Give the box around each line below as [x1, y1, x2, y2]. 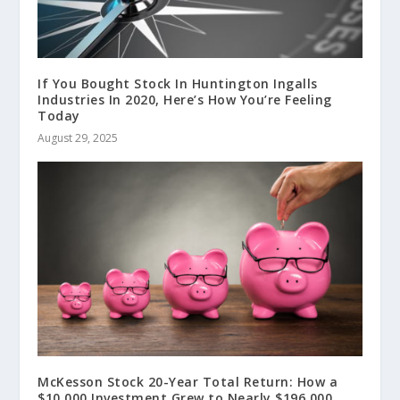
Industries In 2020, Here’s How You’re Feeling [37, 91, 332, 109]
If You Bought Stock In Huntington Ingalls [37, 75, 318, 93]
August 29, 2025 [37, 130, 119, 146]
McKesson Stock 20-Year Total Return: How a [37, 373, 338, 391]
